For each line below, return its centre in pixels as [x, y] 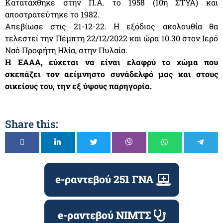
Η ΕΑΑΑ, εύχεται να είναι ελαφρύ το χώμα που [111, 62]
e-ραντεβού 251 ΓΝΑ [104, 179]
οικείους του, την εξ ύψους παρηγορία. [78, 86]
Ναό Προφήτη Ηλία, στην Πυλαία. [66, 50]
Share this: [32, 124]
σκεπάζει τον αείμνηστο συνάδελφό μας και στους [111, 74]
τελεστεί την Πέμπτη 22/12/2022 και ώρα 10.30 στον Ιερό [111, 38]
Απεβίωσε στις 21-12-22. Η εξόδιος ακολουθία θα [111, 26]
